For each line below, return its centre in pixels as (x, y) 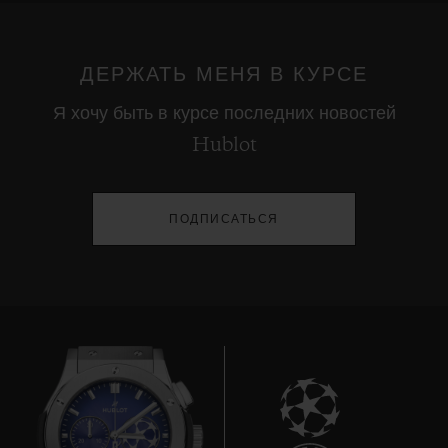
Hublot (224, 146)
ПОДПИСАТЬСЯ (224, 219)
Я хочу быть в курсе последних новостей (224, 114)
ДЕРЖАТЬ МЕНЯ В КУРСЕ (224, 75)
